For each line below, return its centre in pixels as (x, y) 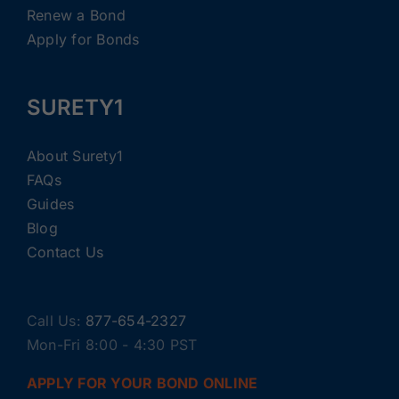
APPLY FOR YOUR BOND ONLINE (142, 383)
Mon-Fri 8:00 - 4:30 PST (112, 344)
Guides (51, 204)
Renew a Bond (76, 15)
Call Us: (57, 320)
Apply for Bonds (83, 39)
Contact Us (65, 252)
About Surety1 (75, 155)
